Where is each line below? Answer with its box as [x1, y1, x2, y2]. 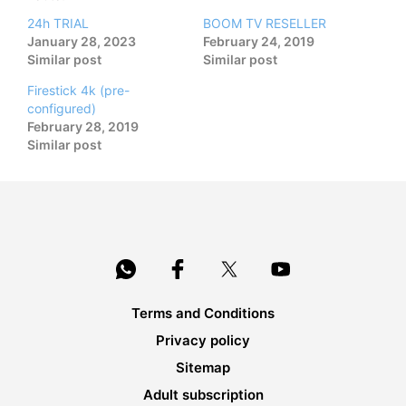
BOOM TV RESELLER [203, 15, 326, 32]
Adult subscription [142, 386, 264, 404]
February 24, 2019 [203, 34, 314, 50]
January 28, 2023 [27, 34, 136, 50]
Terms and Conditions [131, 304, 275, 323]
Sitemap [176, 359, 230, 377]
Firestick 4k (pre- [27, 82, 130, 99]
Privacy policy [156, 332, 250, 350]
